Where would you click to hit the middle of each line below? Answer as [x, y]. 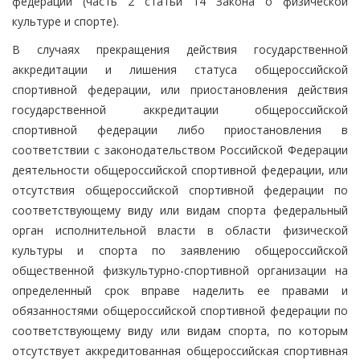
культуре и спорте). [65, 21]
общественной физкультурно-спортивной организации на [180, 270]
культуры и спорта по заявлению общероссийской [180, 250]
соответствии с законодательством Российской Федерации [180, 149]
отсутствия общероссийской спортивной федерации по [180, 190]
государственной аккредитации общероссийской [180, 109]
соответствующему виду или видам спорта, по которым [180, 330]
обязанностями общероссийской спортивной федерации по [180, 310]
